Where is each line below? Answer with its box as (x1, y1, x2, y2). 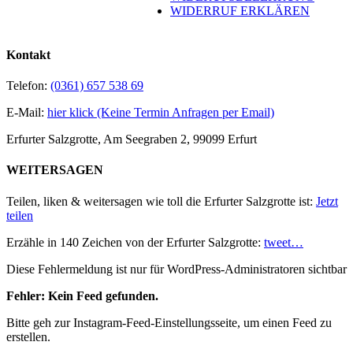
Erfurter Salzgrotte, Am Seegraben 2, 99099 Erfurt (6, 132, 257, 146)
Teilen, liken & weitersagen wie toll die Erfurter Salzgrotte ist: (6, 194, 316, 208)
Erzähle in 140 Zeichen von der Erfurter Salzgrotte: (6, 235, 264, 249)
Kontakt (6, 47, 50, 61)
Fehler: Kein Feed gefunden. (6, 288, 158, 303)
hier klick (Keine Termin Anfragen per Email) (47, 106, 274, 119)
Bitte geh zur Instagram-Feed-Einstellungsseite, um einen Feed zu (6, 315, 332, 329)
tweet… (264, 235, 303, 249)
